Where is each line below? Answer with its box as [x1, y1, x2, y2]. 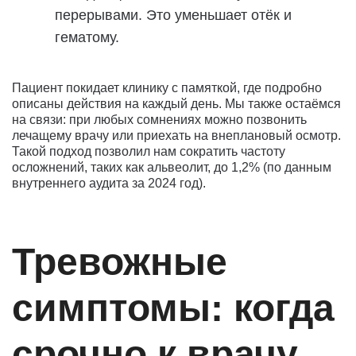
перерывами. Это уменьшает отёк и [55, 6, 292, 23]
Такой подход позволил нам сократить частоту [12, 144, 285, 158]
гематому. [55, 29, 119, 45]
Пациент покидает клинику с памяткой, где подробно [12, 80, 322, 95]
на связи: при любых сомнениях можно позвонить [12, 112, 307, 126]
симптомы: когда [12, 286, 335, 329]
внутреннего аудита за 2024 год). [12, 176, 206, 190]
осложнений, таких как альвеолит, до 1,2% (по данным [12, 160, 331, 174]
